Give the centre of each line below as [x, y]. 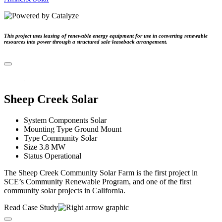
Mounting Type [48, 129]
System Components [56, 120]
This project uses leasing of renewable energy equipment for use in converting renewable [106, 36]
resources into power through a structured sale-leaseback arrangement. [86, 42]
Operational [63, 156]
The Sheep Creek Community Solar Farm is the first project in [101, 173]
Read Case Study [31, 208]
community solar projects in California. [65, 191]
